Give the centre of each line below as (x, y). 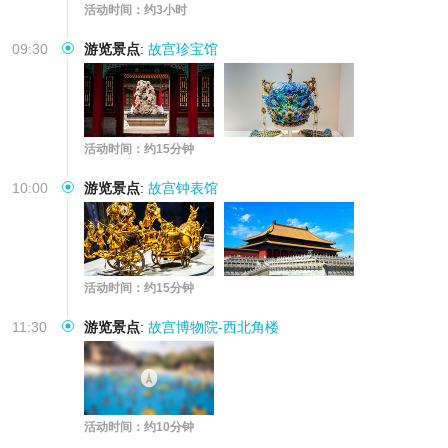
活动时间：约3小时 (135, 9)
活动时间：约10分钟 (139, 426)
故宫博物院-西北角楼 (213, 326)
